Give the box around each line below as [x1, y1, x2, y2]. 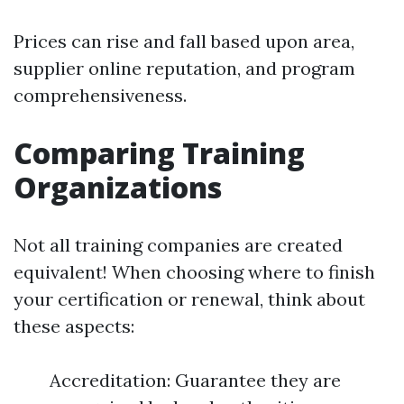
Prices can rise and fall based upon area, [14, 30, 354, 52]
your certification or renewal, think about [14, 288, 365, 310]
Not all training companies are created [14, 234, 343, 256]
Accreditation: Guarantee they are [50, 369, 341, 391]
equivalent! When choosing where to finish [14, 261, 375, 283]
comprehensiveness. [14, 84, 187, 106]
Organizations [14, 168, 222, 207]
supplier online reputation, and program [14, 57, 355, 79]
